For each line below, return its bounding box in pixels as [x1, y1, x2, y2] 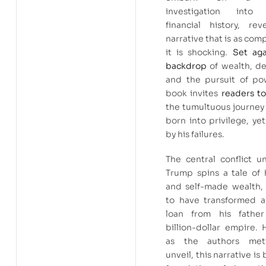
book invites [166, 87, 221, 99]
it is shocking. [166, 46, 233, 58]
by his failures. [166, 128, 224, 140]
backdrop [166, 60, 207, 71]
